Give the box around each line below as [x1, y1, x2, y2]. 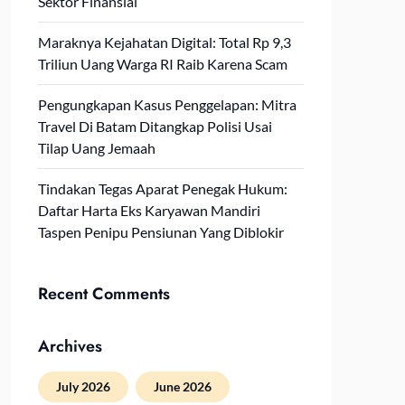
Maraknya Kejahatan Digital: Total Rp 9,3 [37, 33, 291, 51]
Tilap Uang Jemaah [37, 139, 155, 156]
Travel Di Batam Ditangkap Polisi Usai [37, 118, 272, 135]
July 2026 [55, 379, 110, 394]
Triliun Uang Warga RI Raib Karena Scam [37, 55, 287, 72]
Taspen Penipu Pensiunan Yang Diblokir [37, 223, 284, 240]
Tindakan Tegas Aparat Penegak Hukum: [37, 180, 287, 197]
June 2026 [153, 379, 212, 394]
